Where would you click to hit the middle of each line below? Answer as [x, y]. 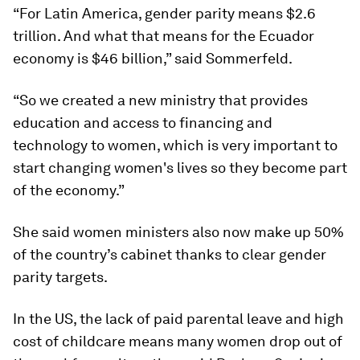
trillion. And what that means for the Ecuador [164, 36]
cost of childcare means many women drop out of [178, 342]
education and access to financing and [143, 123]
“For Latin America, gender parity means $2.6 [164, 14]
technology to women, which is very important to [175, 145]
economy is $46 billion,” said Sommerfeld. [153, 59]
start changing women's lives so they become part [180, 168]
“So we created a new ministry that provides [160, 100]
